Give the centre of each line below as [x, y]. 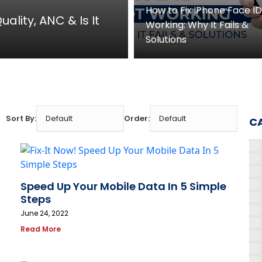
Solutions [166, 40]
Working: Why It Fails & [197, 25]
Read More [41, 229]
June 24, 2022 [44, 213]
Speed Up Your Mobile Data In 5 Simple [123, 187]
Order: [137, 119]
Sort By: [21, 119]
